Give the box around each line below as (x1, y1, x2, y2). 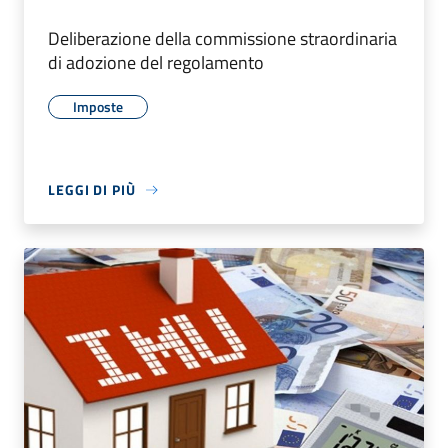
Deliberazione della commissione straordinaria (48, 25, 397, 53)
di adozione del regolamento (48, 49, 264, 77)
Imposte (73, 96, 123, 118)
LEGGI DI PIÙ (48, 179, 136, 201)
